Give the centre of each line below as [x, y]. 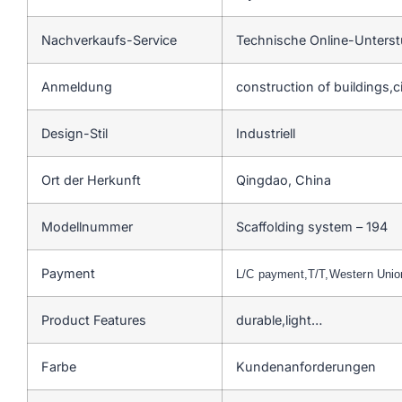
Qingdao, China [284, 179]
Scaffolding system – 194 [312, 226]
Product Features [94, 319]
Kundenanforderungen [306, 366]
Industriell [266, 133]
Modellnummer [87, 226]
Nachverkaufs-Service [109, 39]
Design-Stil [74, 133]
